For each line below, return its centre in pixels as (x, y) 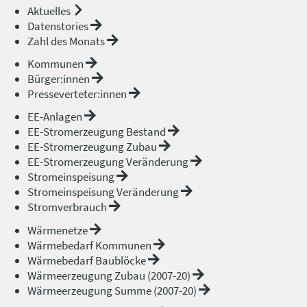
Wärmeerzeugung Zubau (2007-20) (110, 275)
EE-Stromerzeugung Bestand (98, 132)
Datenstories (59, 26)
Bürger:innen (60, 79)
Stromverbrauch (68, 207)
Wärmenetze (59, 230)
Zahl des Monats (67, 41)
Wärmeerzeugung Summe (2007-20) (113, 290)
